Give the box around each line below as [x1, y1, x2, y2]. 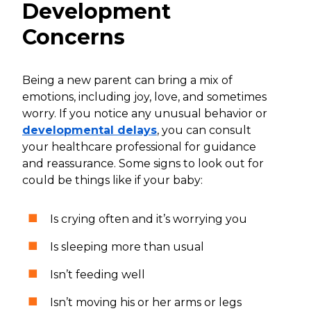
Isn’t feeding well [50, 267, 148, 281]
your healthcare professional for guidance [22, 140, 256, 153]
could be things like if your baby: [22, 173, 203, 187]
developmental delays [22, 123, 157, 137]
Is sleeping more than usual [50, 239, 204, 253]
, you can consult [157, 123, 251, 137]
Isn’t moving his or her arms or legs [50, 295, 242, 309]
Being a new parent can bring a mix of [22, 73, 233, 87]
